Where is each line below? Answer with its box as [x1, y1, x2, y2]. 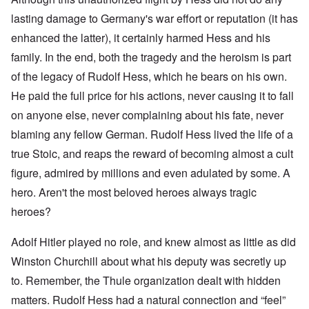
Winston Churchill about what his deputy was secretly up [11, 253, 286, 270]
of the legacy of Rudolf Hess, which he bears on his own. [11, 68, 287, 85]
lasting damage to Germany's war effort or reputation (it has [11, 10, 298, 27]
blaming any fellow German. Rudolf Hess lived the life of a [11, 126, 293, 143]
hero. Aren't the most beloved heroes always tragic [11, 184, 257, 201]
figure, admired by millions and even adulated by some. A [11, 165, 290, 181]
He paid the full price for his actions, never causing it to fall [11, 88, 294, 104]
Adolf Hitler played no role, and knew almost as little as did [11, 234, 296, 250]
